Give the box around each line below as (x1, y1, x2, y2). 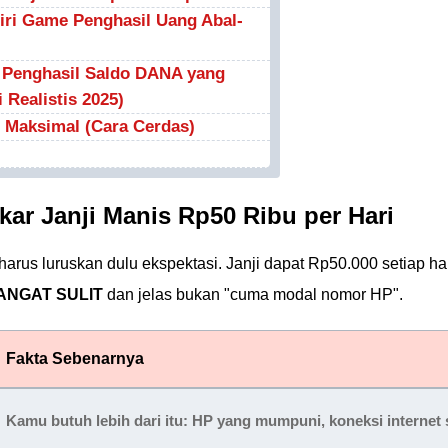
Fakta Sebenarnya (6, 350, 144, 367)
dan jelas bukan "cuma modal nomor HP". (103, 286, 403, 303)
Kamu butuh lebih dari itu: (6, 412, 192, 429)
